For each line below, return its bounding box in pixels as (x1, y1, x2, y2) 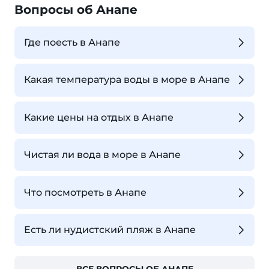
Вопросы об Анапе (14, 2, 138, 17)
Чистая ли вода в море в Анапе (24, 149, 181, 161)
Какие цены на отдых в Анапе (24, 111, 174, 123)
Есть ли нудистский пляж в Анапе (24, 223, 196, 235)
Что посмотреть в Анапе (24, 186, 147, 198)
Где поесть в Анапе (24, 36, 120, 48)
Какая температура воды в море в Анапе (24, 74, 230, 86)
